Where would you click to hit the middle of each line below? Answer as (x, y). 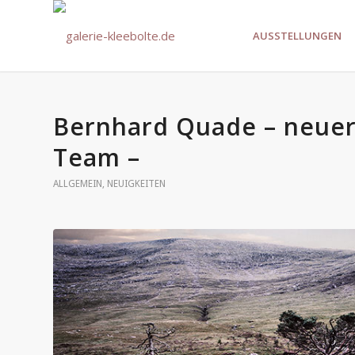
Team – (97, 157)
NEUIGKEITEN (136, 184)
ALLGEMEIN (78, 184)
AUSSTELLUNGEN (297, 36)
